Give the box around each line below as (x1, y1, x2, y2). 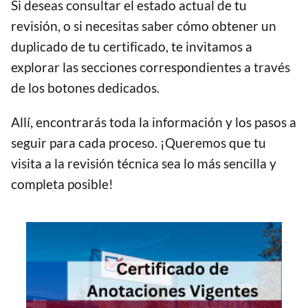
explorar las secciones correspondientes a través (11, 59, 290, 76)
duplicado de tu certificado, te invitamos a (11, 38, 252, 55)
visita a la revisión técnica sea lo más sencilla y (11, 155, 276, 172)
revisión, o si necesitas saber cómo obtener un (11, 18, 276, 34)
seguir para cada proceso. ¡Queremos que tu (11, 135, 266, 151)
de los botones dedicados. (11, 80, 159, 96)
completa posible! (11, 176, 113, 192)
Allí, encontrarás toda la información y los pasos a (11, 114, 296, 131)
